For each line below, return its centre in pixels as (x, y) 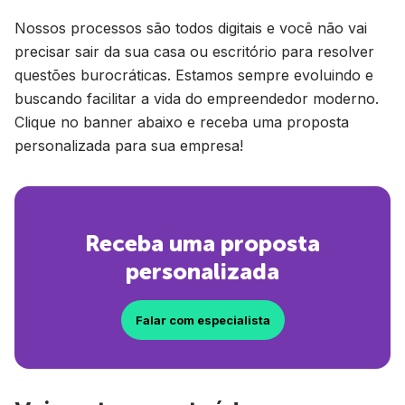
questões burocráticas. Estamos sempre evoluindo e (194, 75)
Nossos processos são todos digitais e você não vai (191, 28)
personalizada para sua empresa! (129, 146)
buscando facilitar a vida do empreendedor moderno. (197, 99)
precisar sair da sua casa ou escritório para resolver (194, 52)
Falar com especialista (202, 320)
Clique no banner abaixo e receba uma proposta (182, 122)
